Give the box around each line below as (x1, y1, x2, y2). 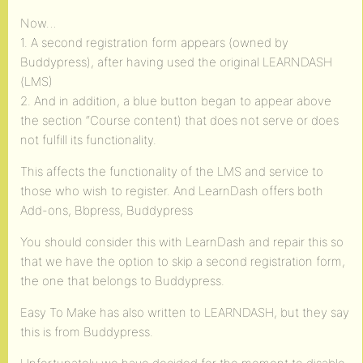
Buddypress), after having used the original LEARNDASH (20, 54, 332, 70)
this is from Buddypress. (20, 324, 153, 340)
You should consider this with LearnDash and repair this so (20, 234, 344, 250)
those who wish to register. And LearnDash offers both (20, 183, 323, 199)
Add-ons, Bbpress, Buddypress (20, 203, 193, 218)
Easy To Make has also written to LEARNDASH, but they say (20, 305, 349, 320)
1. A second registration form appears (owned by (20, 35, 288, 50)
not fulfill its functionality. (20, 132, 156, 147)
